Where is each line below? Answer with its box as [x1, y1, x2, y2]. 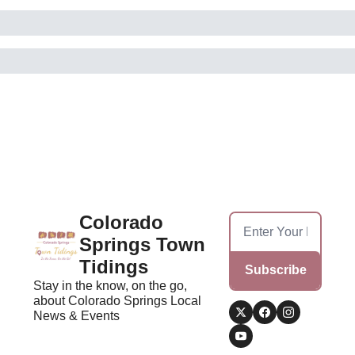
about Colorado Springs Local [33, 293, 201, 307]
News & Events [33, 308, 120, 323]
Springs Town [79, 233, 205, 255]
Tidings [79, 255, 148, 277]
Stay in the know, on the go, [33, 278, 187, 292]
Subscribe [244, 262, 307, 277]
